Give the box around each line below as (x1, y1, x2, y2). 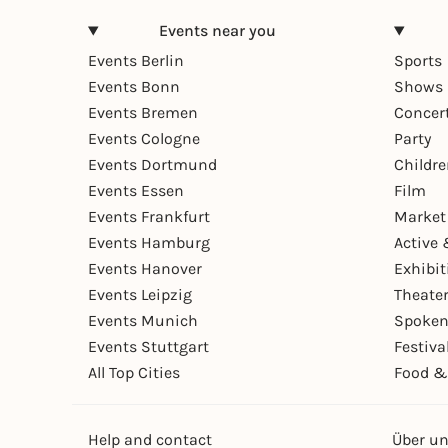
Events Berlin (88, 51, 184, 71)
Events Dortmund (88, 155, 217, 175)
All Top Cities (88, 363, 180, 383)
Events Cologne (88, 129, 200, 149)
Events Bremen (88, 103, 198, 123)
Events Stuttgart (88, 337, 209, 357)
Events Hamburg (88, 233, 210, 253)
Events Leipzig (88, 285, 192, 305)
